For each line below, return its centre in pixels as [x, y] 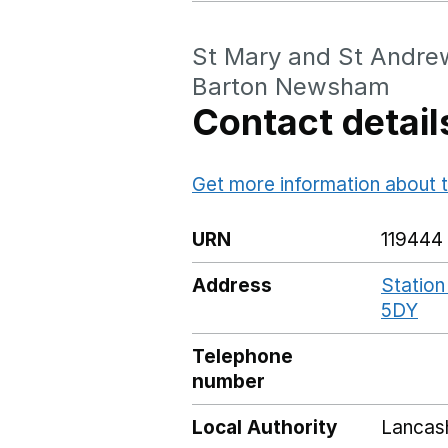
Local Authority [264, 427]
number [228, 381]
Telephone [242, 356]
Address [232, 285]
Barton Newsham [291, 86]
